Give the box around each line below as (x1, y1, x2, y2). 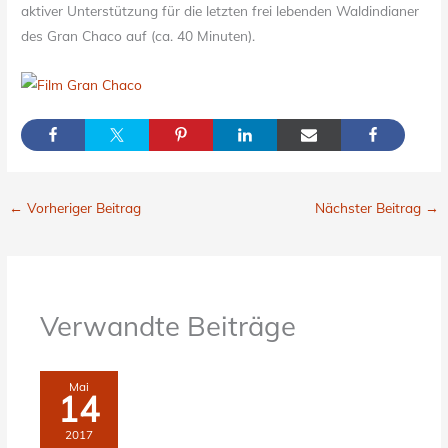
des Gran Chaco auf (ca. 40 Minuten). (21, 27, 256, 45)
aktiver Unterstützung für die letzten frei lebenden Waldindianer (21, 2, 420, 20)
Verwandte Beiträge (40, 309, 297, 344)
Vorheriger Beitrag (23, 199, 142, 217)
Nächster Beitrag (314, 199, 425, 217)
